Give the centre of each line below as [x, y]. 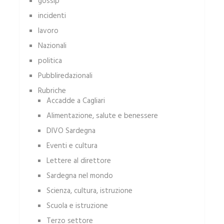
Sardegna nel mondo [79, 176]
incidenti [52, 16]
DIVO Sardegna [71, 131]
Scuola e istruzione [77, 206]
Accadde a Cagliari [75, 101]
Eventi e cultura [72, 146]
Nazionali [52, 46]
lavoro [48, 31]
